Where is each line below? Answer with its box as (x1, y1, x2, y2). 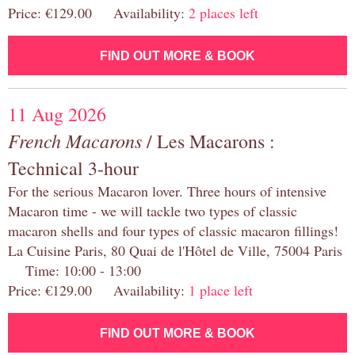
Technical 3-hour (8, 155, 139, 181)
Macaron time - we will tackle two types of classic (8, 201, 297, 221)
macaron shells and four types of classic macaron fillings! (8, 221, 338, 241)
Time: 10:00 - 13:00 (8, 261, 141, 281)
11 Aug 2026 (8, 101, 106, 128)
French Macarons (8, 128, 142, 154)
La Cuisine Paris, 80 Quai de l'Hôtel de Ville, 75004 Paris (8, 241, 342, 261)
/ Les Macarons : (142, 128, 275, 155)
